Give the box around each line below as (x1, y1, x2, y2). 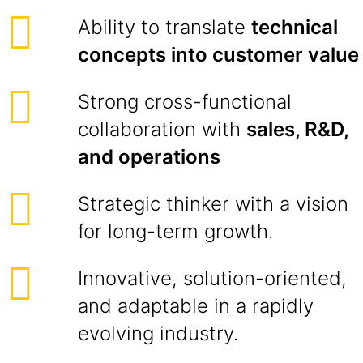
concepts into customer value (78, 43, 359, 66)
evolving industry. (78, 322, 238, 345)
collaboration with (78, 117, 246, 141)
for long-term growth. (78, 220, 273, 243)
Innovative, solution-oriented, (78, 267, 347, 290)
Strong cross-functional (78, 90, 292, 113)
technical (251, 15, 338, 39)
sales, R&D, (246, 117, 348, 141)
